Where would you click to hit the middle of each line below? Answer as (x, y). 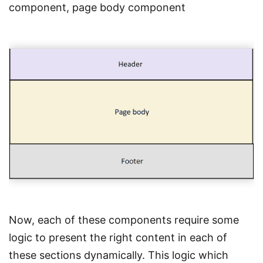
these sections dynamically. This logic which (119, 255)
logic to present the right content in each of (118, 238)
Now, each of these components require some (124, 220)
